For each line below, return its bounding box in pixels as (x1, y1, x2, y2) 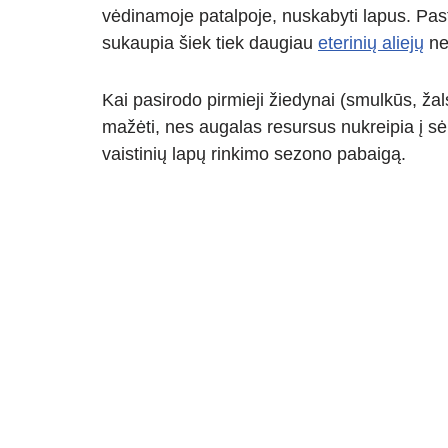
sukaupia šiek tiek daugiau (102, 33, 318, 54)
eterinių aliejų (318, 33, 424, 54)
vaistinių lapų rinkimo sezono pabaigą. (102, 144, 406, 165)
